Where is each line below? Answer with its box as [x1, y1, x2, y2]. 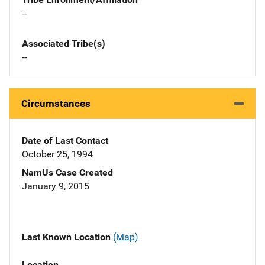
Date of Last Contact [22, 135, 108, 147]
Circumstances [21, 98, 91, 110]
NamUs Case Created [22, 167, 113, 179]
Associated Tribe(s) [22, 38, 105, 50]
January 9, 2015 [22, 180, 89, 192]
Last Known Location [22, 231, 113, 243]
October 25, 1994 [22, 148, 93, 160]
